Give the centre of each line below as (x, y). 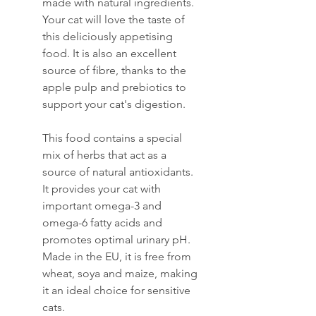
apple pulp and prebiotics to (114, 87)
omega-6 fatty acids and (102, 223)
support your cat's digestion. (114, 104)
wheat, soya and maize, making (120, 274)
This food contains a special (112, 138)
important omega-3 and (102, 206)
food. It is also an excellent (109, 54)
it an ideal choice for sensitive (116, 291)
